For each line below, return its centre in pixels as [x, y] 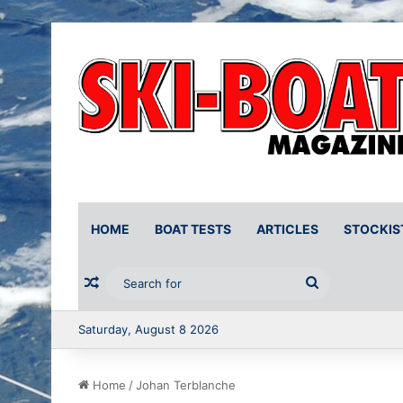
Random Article [152, 284]
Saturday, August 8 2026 [148, 330]
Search [342, 283]
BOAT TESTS [193, 229]
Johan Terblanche [186, 385]
